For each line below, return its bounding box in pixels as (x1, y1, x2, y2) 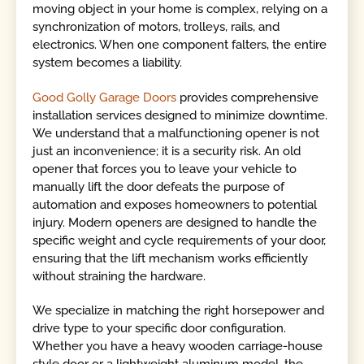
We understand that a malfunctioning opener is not (32, 125, 320, 141)
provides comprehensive (176, 89, 319, 105)
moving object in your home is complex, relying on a (32, 2, 328, 17)
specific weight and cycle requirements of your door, (32, 232, 327, 248)
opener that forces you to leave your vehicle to (32, 161, 297, 176)
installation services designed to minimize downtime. (32, 107, 328, 123)
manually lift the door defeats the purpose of (32, 179, 285, 194)
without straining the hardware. (32, 268, 206, 284)
